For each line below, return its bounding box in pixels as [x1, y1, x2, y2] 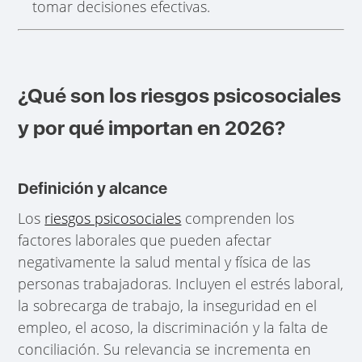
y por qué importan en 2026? [18, 115, 286, 140]
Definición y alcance [18, 178, 168, 198]
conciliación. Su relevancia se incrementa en [18, 339, 312, 360]
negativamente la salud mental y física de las [18, 252, 311, 272]
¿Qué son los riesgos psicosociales [18, 82, 342, 107]
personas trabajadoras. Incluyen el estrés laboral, [18, 274, 344, 294]
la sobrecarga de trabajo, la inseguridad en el [18, 296, 318, 316]
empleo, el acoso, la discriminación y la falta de [18, 318, 329, 338]
